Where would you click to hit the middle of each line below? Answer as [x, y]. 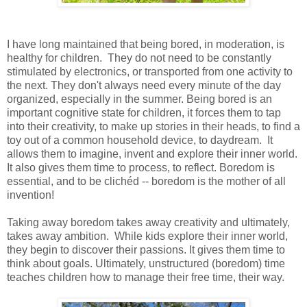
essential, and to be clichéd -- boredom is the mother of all [146, 181]
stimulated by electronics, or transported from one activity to [150, 71]
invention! [30, 195]
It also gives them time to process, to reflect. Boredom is [141, 167]
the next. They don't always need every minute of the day [144, 85]
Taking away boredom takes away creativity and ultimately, [148, 222]
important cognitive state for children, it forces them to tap [144, 112]
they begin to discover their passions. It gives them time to [146, 249]
